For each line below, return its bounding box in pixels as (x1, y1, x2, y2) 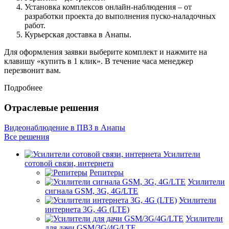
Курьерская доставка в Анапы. (25, 30, 131, 39)
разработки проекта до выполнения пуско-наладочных (25, 12, 216, 21)
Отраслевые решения (4, 102, 99, 113)
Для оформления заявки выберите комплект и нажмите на (4, 48, 207, 57)
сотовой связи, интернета (25, 158, 113, 168)
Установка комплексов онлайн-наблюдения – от (25, 3, 192, 12)
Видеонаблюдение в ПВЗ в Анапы (4, 123, 125, 132)
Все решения (4, 132, 49, 141)
